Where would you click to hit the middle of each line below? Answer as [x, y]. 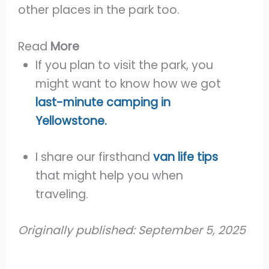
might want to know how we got [128, 84]
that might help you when [110, 175]
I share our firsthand [95, 157]
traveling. [62, 194]
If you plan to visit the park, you [125, 65]
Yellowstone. [71, 121]
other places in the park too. [101, 10]
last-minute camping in [103, 103]
